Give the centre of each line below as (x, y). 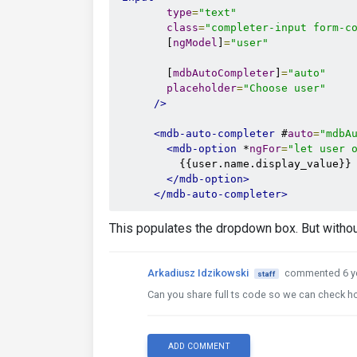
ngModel (195, 43)
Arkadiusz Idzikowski (198, 273)
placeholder (202, 88)
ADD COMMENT (199, 346)
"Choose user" (284, 88)
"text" (218, 12)
